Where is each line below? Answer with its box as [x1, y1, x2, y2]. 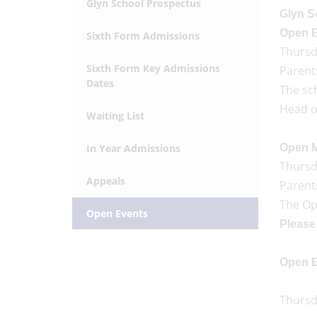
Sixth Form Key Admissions [86, 62, 220, 75]
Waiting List [86, 109, 144, 122]
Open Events [86, 207, 148, 220]
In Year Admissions [86, 142, 180, 155]
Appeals [86, 174, 125, 188]
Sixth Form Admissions [86, 29, 200, 42]
